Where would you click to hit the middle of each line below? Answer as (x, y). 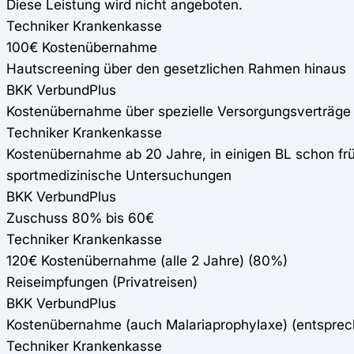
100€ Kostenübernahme (82, 47)
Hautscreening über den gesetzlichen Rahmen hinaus (176, 68)
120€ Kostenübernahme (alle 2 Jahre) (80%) (147, 260)
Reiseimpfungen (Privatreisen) (102, 281)
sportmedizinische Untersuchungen (119, 175)
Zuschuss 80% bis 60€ (80, 217)
